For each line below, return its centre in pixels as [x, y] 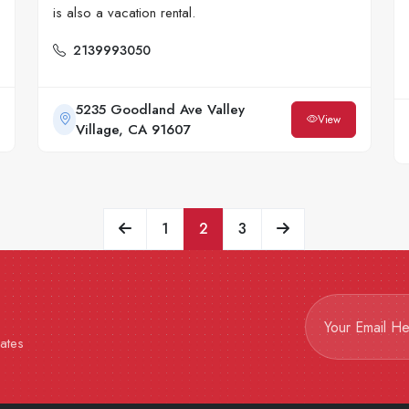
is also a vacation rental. [124, 12]
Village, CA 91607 [134, 129]
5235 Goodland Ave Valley [161, 109]
